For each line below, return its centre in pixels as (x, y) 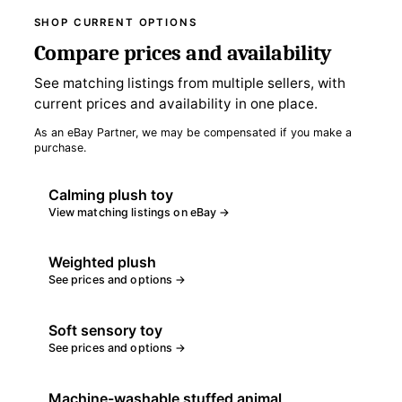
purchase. (60, 147)
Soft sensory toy (105, 331)
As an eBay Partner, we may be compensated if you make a (192, 132)
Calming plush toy (110, 194)
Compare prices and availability (183, 52)
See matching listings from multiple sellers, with (189, 83)
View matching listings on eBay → (139, 212)
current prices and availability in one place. (175, 103)
